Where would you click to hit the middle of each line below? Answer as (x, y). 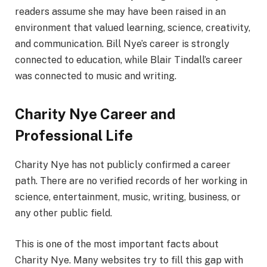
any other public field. (63, 213)
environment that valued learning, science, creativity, (133, 27)
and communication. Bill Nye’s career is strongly (122, 44)
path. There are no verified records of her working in (131, 181)
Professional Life (74, 135)
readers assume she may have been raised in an (120, 11)
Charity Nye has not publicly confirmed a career (123, 164)
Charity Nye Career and (95, 114)
